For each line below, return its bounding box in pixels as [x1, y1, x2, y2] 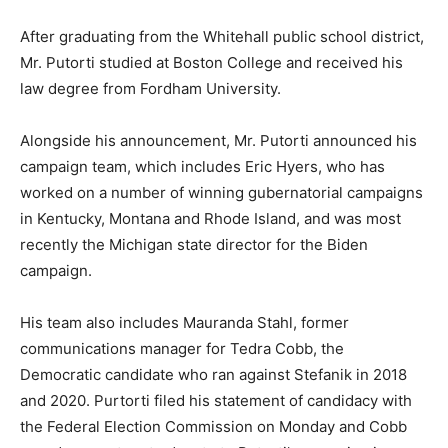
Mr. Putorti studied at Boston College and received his [20, 52, 403, 72]
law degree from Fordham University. [20, 78, 281, 98]
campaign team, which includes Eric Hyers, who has [20, 156, 385, 176]
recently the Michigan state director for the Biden [20, 234, 368, 254]
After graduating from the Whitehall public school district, [20, 26, 424, 46]
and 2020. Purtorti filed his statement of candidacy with [20, 390, 412, 410]
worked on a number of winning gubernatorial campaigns [20, 182, 423, 202]
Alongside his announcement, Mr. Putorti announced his [20, 130, 417, 150]
